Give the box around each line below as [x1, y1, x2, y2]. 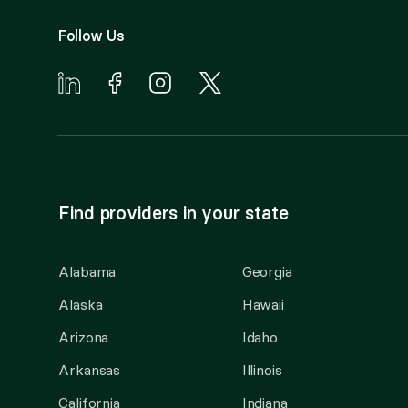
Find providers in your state [58, 201, 289, 224]
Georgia [241, 262, 293, 280]
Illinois [241, 361, 282, 379]
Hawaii [241, 295, 285, 313]
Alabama [58, 262, 117, 280]
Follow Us [58, 26, 126, 45]
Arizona [58, 328, 109, 346]
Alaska [58, 295, 103, 313]
